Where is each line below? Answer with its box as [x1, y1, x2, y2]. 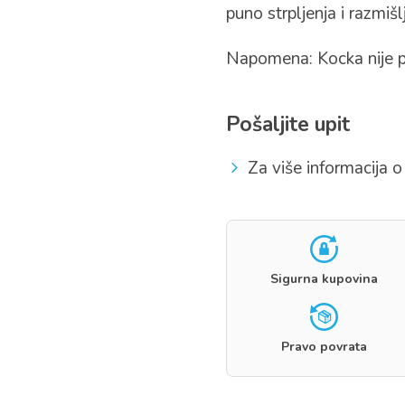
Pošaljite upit [226, 110, 351, 138]
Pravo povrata [281, 338, 368, 356]
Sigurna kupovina [270, 270, 379, 288]
